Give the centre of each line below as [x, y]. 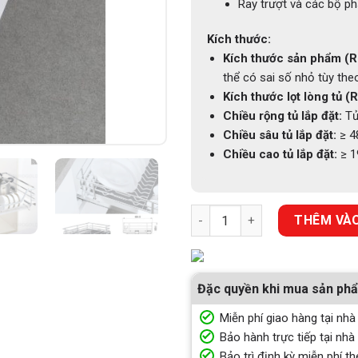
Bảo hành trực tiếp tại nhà [287, 338]
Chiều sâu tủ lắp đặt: [279, 135]
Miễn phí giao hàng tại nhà [288, 318]
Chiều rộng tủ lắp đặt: [282, 115]
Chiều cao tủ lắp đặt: [280, 154]
